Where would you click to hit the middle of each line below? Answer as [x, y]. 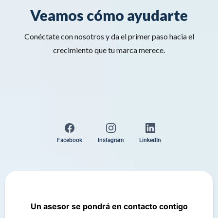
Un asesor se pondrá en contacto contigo [109, 207]
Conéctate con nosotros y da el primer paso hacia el [109, 36]
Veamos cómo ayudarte [109, 15]
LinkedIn [150, 140]
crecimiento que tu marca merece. [109, 50]
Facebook [70, 140]
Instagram [111, 140]
